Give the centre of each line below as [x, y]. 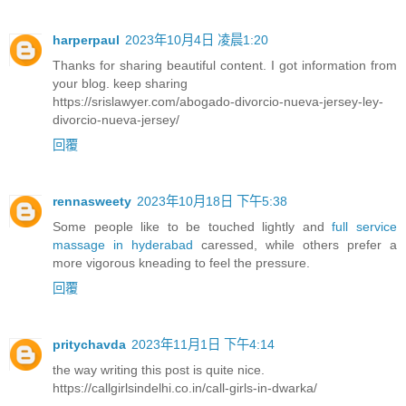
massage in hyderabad [123, 245]
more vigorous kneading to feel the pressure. [181, 263]
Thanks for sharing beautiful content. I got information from [225, 66]
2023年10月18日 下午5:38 [212, 202]
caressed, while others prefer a [295, 245]
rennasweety [92, 202]
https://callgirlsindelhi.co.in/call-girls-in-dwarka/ [185, 388]
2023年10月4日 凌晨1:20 [197, 40]
